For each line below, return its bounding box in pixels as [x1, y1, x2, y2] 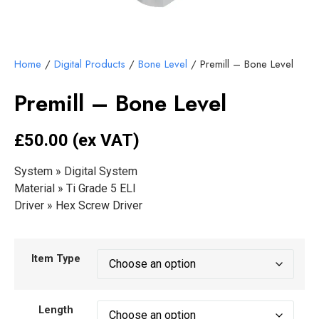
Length [38, 304, 73, 317]
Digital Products [54, 56, 125, 73]
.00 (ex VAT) [44, 130, 140, 151]
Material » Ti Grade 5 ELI [14, 182, 136, 196]
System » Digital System [14, 164, 137, 179]
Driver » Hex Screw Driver [14, 199, 142, 213]
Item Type [31, 253, 80, 266]
